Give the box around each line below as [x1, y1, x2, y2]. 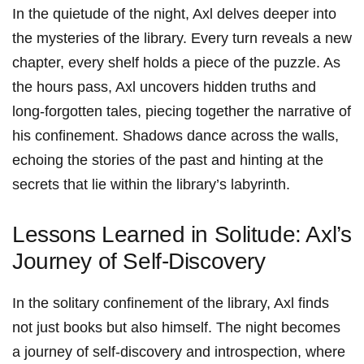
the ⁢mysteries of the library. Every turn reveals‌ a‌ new [12, 30, 352, 47]
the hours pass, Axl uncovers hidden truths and [12, 79, 316, 96]
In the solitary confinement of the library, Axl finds [12, 295, 329, 312]
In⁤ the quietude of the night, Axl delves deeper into [12, 6, 336, 23]
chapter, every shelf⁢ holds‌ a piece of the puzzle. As [12, 54, 340, 71]
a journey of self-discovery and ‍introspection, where [12, 344, 345, 361]
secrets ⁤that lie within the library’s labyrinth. [12, 176, 290, 193]
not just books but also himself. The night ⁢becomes [12, 319, 340, 336]
